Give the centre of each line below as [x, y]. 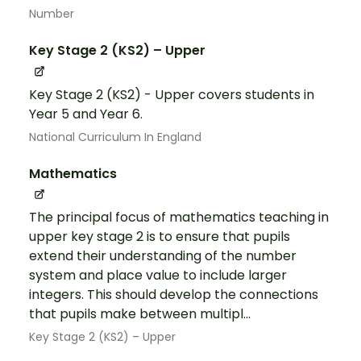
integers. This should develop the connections [174, 294]
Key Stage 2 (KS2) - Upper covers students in [172, 94]
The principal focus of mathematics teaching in [179, 217]
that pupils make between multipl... [140, 313]
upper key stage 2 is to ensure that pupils [160, 236]
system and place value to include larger [158, 275]
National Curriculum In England [115, 137]
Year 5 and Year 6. [86, 114]
